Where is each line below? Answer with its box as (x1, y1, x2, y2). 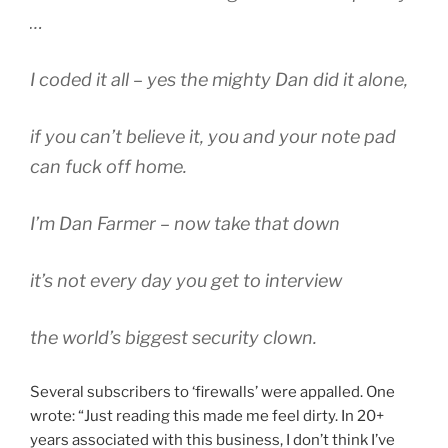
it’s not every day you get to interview (30, 270, 342, 292)
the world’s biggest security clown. (30, 327, 317, 349)
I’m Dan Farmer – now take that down (30, 213, 340, 235)
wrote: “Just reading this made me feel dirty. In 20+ (30, 407, 384, 426)
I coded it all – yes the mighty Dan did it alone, (30, 69, 408, 91)
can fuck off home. (30, 156, 187, 178)
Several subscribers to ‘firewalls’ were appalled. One (30, 383, 395, 402)
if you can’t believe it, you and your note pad (30, 126, 396, 148)
